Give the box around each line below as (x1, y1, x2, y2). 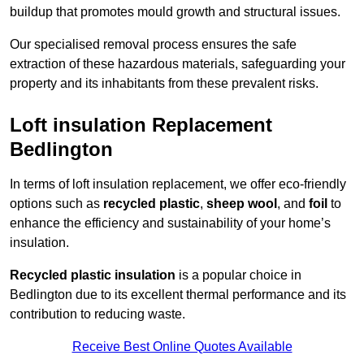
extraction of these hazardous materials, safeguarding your (10, 57, 345, 71)
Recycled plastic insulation (10, 268, 175, 283)
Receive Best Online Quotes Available (71, 340, 292, 354)
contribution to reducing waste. (10, 307, 185, 322)
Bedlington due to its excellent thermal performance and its (10, 288, 346, 302)
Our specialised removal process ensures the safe (10, 37, 297, 52)
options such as (10, 197, 103, 211)
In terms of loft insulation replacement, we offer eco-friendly (10, 177, 346, 192)
